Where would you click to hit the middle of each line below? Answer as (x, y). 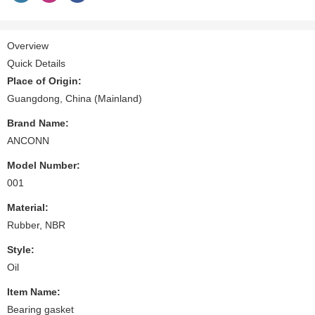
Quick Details (36, 63)
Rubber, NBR (36, 225)
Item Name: (34, 291)
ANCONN (28, 140)
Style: (21, 249)
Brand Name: (38, 123)
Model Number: (44, 165)
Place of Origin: (44, 81)
